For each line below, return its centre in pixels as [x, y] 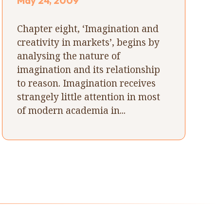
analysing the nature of [69, 55]
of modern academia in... [72, 110]
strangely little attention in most [89, 96]
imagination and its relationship [89, 69]
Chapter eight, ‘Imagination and [88, 28]
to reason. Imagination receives [87, 83]
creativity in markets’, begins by [89, 42]
